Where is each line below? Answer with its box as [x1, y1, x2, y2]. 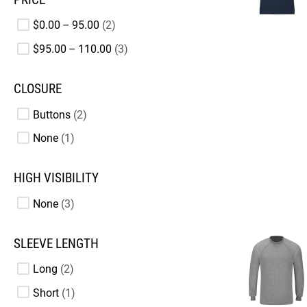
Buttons [33, 108, 71, 121]
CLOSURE [14, 81, 62, 97]
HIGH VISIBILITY [14, 171, 99, 186]
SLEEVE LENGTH [14, 236, 99, 251]
